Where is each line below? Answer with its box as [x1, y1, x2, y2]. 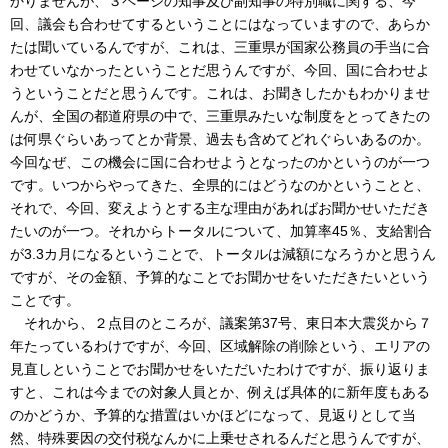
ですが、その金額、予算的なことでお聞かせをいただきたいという [10, 269, 430, 286]
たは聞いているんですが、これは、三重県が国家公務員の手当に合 [10, 39, 430, 56]
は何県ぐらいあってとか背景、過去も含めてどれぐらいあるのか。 [10, 131, 430, 148]
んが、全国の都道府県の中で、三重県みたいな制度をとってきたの [10, 108, 430, 125]
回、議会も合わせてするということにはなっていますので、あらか [10, 16, 430, 33]
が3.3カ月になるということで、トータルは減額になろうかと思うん [10, 246, 436, 263]
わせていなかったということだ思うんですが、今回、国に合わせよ [10, 62, 430, 79]
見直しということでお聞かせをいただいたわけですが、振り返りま [10, 361, 430, 378]
